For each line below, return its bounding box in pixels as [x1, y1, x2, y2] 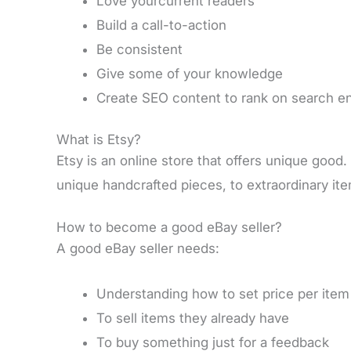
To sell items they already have [96, 310, 289, 327]
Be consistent [96, 42, 183, 58]
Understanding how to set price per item [96, 286, 349, 302]
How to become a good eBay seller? [56, 219, 282, 235]
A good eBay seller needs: [56, 240, 219, 256]
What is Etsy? [56, 131, 141, 147]
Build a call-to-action [96, 17, 226, 34]
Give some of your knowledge [96, 66, 283, 82]
